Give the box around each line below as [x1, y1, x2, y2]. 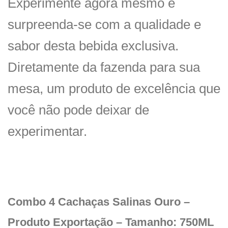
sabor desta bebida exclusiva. [8, 38, 179, 53]
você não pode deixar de [8, 102, 149, 118]
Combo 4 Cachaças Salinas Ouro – [8, 195, 190, 209]
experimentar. [8, 123, 87, 139]
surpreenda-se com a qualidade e [8, 16, 201, 32]
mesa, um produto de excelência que [8, 80, 220, 96]
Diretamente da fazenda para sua [8, 59, 200, 75]
